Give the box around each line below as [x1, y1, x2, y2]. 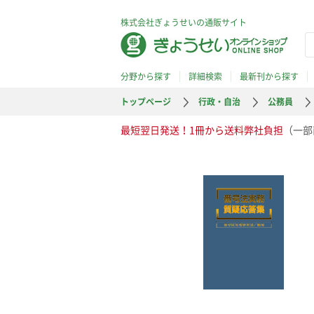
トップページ [121, 95, 171, 108]
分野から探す [121, 70, 171, 83]
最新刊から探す [240, 70, 299, 83]
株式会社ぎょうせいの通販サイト [121, 16, 247, 29]
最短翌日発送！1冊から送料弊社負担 [121, 123, 283, 137]
